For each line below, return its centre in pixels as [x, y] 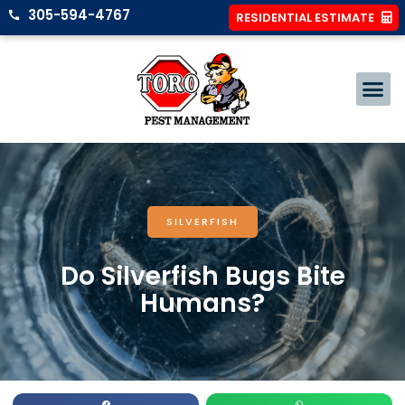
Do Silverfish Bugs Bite [202, 277]
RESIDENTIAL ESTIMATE [305, 18]
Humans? [202, 304]
